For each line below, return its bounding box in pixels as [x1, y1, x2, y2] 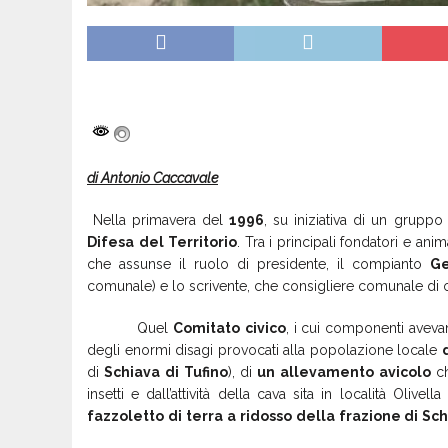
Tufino [183, 363, 228, 380]
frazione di [339, 407, 418, 424]
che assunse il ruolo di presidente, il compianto [87, 255, 431, 272]
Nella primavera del [87, 211, 230, 228]
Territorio [168, 233, 238, 250]
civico [244, 319, 286, 336]
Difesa [87, 233, 134, 250]
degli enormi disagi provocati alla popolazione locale [87, 341, 442, 358]
